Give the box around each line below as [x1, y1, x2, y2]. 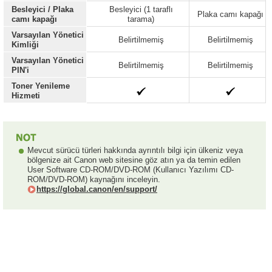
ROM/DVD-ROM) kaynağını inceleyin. [27, 175, 160, 184]
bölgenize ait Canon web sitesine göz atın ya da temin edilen [27, 155, 240, 165]
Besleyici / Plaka [12, 5, 73, 14]
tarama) [127, 15, 154, 24]
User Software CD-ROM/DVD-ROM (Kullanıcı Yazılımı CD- [27, 165, 234, 174]
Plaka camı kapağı [197, 10, 263, 19]
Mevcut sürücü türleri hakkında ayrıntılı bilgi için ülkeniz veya [27, 146, 243, 155]
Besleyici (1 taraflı [109, 5, 173, 14]
